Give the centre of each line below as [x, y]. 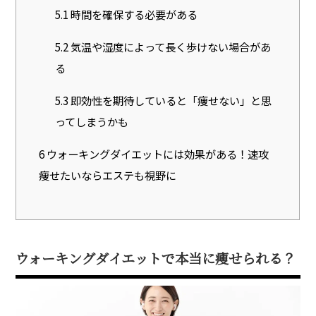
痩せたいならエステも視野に [108, 175]
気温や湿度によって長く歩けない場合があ [170, 46]
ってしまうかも [92, 121]
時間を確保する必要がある [133, 14]
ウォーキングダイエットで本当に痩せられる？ [156, 257]
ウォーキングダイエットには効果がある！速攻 [157, 153]
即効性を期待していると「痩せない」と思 [170, 100]
